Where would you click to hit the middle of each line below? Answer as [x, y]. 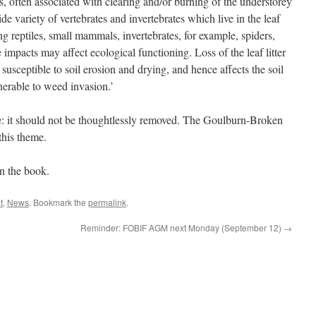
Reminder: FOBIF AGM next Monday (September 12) [182, 227]
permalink [107, 202]
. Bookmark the [59, 202]
